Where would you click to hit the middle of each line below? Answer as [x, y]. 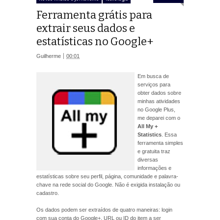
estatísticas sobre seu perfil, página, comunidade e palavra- [107, 176]
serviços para [154, 84]
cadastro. [48, 193]
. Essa [169, 134]
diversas [148, 159]
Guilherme [49, 56]
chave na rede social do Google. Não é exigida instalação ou [108, 184]
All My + [148, 126]
